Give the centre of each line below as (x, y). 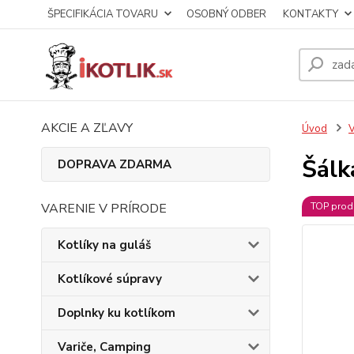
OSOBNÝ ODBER (226, 14)
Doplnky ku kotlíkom (117, 313)
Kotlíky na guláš (104, 245)
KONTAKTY (311, 14)
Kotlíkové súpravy (110, 279)
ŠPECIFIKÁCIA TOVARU (103, 14)
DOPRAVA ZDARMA (115, 164)
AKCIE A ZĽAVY (87, 128)
